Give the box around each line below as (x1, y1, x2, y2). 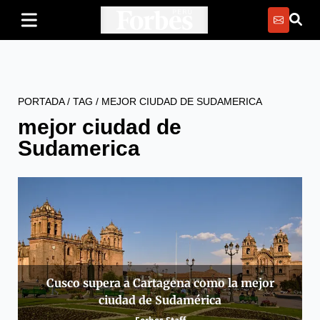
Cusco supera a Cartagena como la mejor (46, 275, 274, 290)
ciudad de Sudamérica (99, 292, 221, 307)
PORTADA (18, 96, 64, 107)
